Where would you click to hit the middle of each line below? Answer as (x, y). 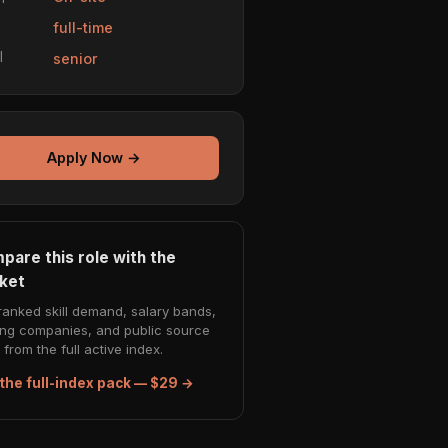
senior (75, 58)
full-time (83, 27)
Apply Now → (94, 158)
